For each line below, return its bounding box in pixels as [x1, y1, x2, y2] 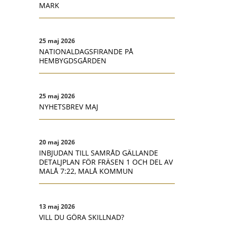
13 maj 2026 [39, 202, 75, 211]
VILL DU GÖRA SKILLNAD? [39, 212, 124, 222]
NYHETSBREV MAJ [39, 102, 98, 111]
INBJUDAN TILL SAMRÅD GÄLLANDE [39, 148, 158, 158]
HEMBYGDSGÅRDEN [39, 56, 106, 65]
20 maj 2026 [39, 138, 75, 146]
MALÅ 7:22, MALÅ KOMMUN [39, 166, 133, 176]
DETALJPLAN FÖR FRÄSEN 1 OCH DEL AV [39, 157, 173, 167]
